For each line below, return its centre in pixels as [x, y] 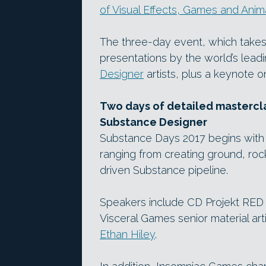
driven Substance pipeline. [164, 170]
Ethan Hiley [127, 234]
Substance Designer [153, 122]
